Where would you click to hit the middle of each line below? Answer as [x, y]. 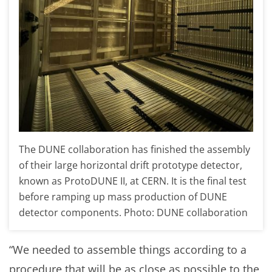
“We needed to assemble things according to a [128, 249]
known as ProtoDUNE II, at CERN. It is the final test [133, 181]
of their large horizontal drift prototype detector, [131, 165]
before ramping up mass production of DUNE [123, 196]
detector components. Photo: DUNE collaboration [133, 212]
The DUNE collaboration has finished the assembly [134, 149]
